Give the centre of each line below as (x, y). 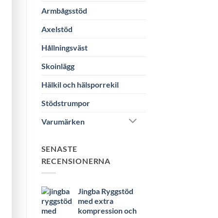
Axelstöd (57, 29)
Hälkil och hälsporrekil (80, 84)
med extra (95, 200)
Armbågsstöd (64, 10)
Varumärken (63, 122)
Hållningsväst (64, 47)
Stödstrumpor (65, 103)
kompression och (107, 210)
